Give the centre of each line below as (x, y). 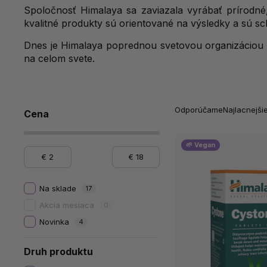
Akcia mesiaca (66, 205)
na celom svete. (59, 58)
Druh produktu (58, 251)
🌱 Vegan (200, 145)
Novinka (54, 222)
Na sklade (58, 189)
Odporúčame (198, 110)
